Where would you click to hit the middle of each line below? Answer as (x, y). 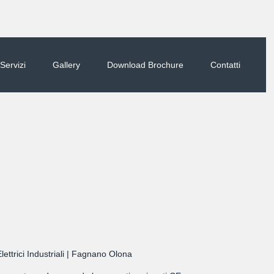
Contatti (226, 65)
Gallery (67, 65)
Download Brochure (146, 65)
